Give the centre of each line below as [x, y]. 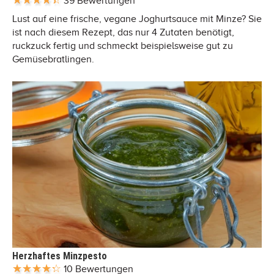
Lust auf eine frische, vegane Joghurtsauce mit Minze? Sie [137, 19]
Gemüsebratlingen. [53, 59]
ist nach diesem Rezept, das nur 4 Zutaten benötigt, [123, 32]
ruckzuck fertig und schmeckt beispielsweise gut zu [123, 46]
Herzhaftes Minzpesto [60, 256]
